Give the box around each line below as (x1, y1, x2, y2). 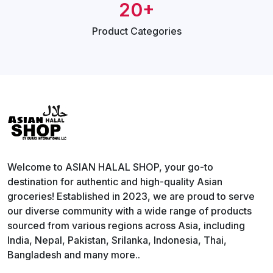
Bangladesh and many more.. (7, 249, 140, 261)
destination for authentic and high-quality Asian (7, 175, 222, 188)
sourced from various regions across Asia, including (7, 219, 245, 232)
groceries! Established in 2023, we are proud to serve (7, 190, 255, 203)
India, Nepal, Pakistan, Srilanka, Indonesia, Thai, (7, 234, 227, 247)
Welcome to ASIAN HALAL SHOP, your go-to (7, 161, 213, 174)
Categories (130, 25, 182, 38)
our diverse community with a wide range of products (7, 205, 252, 218)
